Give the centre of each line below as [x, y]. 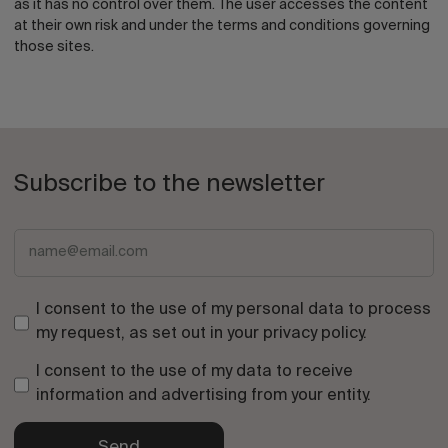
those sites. [54, 47]
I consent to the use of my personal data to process [234, 309]
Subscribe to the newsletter [169, 184]
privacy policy [313, 333]
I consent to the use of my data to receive [195, 371]
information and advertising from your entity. [204, 395]
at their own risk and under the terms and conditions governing [222, 26]
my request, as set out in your [150, 333]
